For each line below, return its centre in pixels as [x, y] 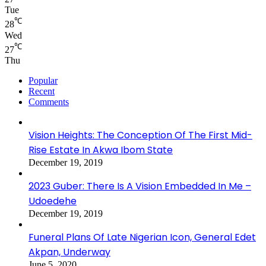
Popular [43, 80]
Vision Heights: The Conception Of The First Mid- [140, 135]
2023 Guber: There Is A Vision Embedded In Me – [140, 186]
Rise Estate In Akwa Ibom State [101, 150]
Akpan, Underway [69, 252]
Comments [49, 102]
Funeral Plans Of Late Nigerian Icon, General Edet [142, 237]
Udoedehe [53, 201]
